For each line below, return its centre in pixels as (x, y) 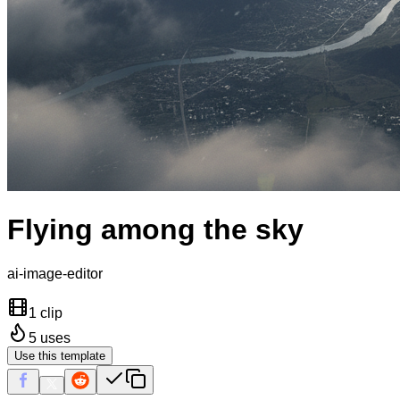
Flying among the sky (155, 230)
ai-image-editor (55, 273)
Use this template (60, 355)
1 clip (46, 312)
